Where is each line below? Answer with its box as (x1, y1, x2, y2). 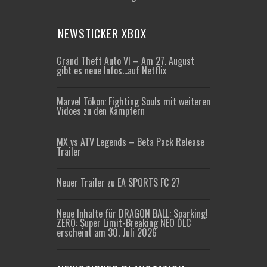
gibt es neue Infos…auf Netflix (57, 63, 166, 77)
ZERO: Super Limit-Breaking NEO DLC (57, 216, 191, 230)
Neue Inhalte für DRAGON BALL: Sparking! (57, 206, 208, 221)
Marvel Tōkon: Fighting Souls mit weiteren (57, 94, 210, 108)
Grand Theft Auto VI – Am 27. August (57, 54, 194, 68)
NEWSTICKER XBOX (58, 24, 147, 41)
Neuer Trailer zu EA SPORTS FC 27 (57, 175, 180, 190)
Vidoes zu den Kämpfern (57, 104, 145, 118)
